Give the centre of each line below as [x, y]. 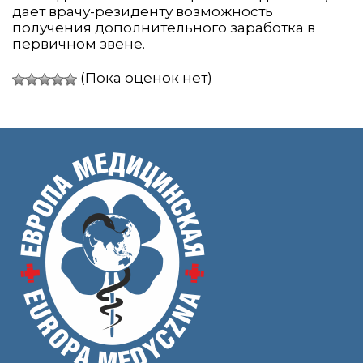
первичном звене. [79, 44]
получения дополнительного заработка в [164, 28]
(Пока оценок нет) [145, 78]
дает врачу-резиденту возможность [143, 12]
